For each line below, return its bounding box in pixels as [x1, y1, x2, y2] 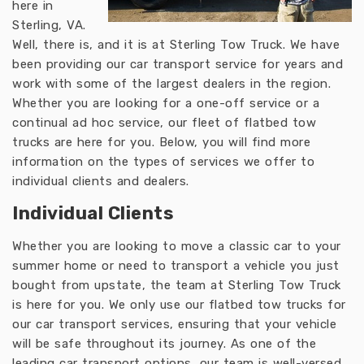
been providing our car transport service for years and [12, 57, 343, 71]
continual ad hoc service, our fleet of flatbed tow [12, 115, 316, 130]
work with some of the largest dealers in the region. [12, 76, 331, 91]
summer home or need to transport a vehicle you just [12, 258, 340, 273]
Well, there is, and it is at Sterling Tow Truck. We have [12, 37, 340, 52]
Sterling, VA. [12, 18, 86, 32]
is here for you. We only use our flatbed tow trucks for [12, 297, 346, 312]
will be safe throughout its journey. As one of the [12, 336, 316, 351]
